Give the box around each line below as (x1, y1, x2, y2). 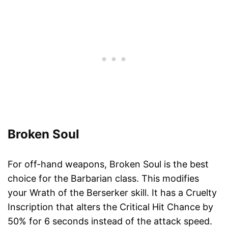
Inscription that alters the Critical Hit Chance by (8, 202, 213, 213)
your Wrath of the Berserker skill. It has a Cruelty (8, 187, 217, 198)
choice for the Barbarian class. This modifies (8, 173, 199, 184)
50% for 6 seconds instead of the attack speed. (8, 216, 212, 227)
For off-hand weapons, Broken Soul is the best (8, 159, 209, 170)
